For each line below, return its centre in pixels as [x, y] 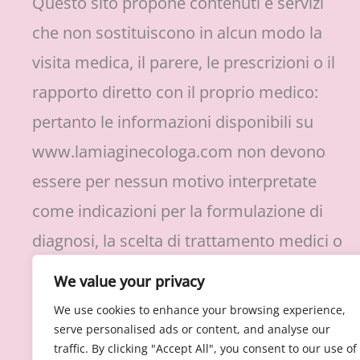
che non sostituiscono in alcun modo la [177, 33]
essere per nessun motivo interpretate [174, 181]
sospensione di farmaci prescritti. [156, 300]
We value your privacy [129, 281]
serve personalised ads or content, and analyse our [192, 329]
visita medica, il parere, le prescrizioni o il [184, 62]
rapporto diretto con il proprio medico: [175, 92]
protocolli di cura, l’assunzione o [151, 270]
